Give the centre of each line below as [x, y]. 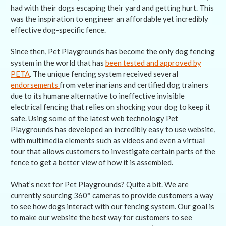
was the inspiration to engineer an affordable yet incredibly [109, 19]
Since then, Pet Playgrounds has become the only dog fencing [113, 52]
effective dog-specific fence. [58, 30]
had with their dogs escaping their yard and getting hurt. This [112, 8]
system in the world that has [58, 63]
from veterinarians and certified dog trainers [134, 85]
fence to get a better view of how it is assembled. [92, 163]
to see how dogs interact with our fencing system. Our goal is [112, 207]
